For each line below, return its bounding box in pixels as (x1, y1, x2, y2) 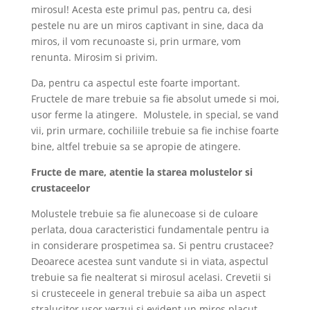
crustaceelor (30, 181, 90, 194)
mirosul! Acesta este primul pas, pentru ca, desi (30, 2, 252, 16)
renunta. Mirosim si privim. (30, 50, 158, 64)
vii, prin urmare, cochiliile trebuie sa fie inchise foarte (30, 123, 279, 137)
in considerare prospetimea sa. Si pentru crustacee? (30, 238, 273, 252)
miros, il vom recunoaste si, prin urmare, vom (30, 34, 241, 48)
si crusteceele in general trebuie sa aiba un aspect (30, 286, 266, 300)
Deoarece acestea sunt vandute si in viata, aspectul (30, 254, 268, 268)
